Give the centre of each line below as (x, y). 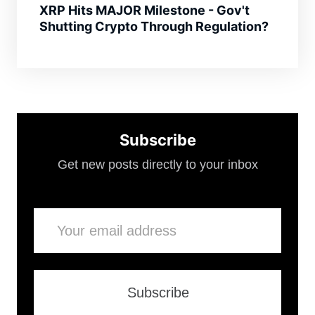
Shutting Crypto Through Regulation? (154, 27)
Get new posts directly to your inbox (157, 165)
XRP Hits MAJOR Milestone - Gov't (144, 11)
